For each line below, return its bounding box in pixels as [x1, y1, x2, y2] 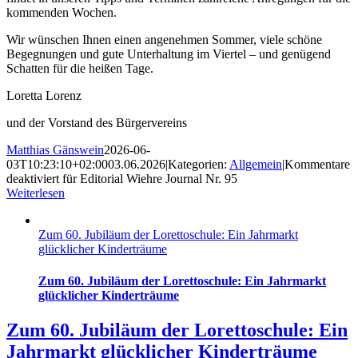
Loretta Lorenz [6, 89, 82, 103]
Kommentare [284, 157, 350, 172]
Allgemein [229, 157, 282, 172]
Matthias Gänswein [6, 143, 104, 157]
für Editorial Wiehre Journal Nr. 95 [59, 172, 237, 186]
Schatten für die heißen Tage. [6, 62, 153, 76]
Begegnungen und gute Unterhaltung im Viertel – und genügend [6, 47, 331, 62]
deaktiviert [6, 172, 59, 186]
